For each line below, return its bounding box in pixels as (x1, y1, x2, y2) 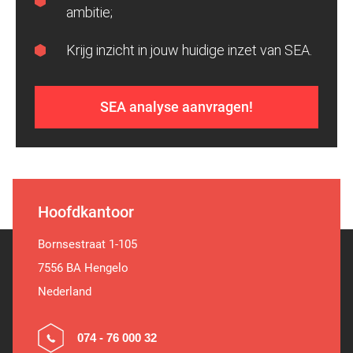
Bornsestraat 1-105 (38, 236, 137, 251)
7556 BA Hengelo (38, 260, 128, 275)
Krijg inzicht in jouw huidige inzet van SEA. (66, 41, 312, 58)
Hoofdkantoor (38, 202, 134, 221)
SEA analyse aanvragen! (100, 98, 253, 115)
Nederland (38, 284, 91, 299)
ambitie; (66, 3, 113, 20)
